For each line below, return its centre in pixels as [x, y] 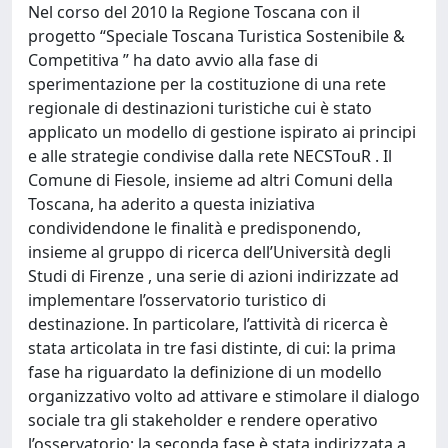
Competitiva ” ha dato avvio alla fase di [173, 60]
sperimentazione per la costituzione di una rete [207, 84]
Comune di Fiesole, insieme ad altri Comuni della [210, 180]
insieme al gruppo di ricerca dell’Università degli [209, 252]
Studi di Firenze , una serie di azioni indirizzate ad [213, 276]
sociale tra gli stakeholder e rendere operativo [203, 420]
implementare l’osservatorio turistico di [177, 300]
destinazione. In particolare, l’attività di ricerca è [208, 324]
